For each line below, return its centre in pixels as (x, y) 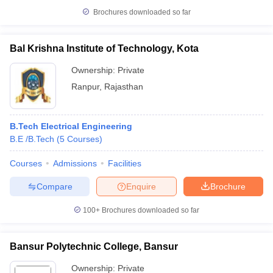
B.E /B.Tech (32, 139)
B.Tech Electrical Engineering (71, 126)
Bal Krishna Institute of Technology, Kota (104, 48)
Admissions (75, 163)
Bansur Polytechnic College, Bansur (94, 246)
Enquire (141, 186)
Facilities (125, 163)
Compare (54, 186)
